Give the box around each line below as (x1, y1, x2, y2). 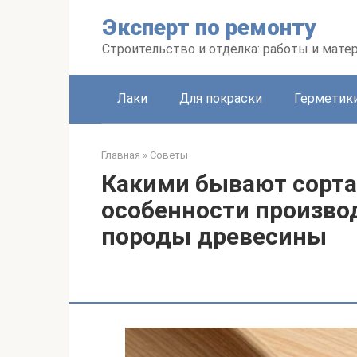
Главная (101, 149, 140, 161)
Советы (150, 149, 188, 161)
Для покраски (179, 91, 262, 106)
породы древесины (101, 222, 327, 250)
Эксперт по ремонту (102, 14, 316, 41)
